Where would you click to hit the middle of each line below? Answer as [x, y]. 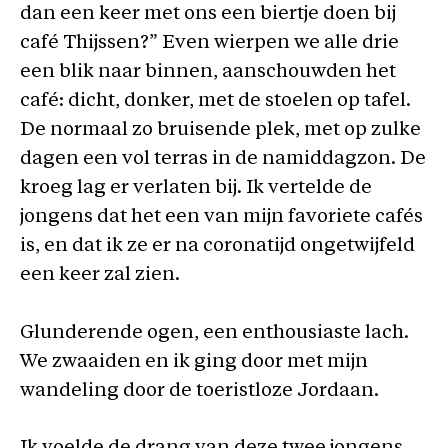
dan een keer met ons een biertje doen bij [208, 14]
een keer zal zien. [100, 275]
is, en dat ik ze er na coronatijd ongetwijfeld [217, 246]
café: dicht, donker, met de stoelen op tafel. [215, 101]
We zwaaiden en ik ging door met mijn [194, 362]
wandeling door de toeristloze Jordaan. [199, 391]
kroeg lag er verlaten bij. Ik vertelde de [196, 188]
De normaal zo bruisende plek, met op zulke [220, 130]
